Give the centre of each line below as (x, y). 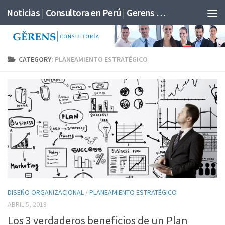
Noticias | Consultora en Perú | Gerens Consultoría (161, 13)
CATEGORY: (37, 59)
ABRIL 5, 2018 (27, 204)
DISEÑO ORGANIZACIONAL (46, 192)
